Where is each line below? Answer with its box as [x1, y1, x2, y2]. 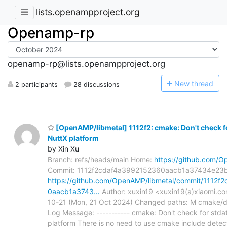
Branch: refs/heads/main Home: [48, 155, 154, 164]
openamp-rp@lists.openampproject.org [8, 59, 165, 69]
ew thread [180, 79, 214, 88]
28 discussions [71, 80, 120, 88]
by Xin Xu [48, 144, 79, 153]
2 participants [13, 80, 58, 88]
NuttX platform [48, 133, 99, 142]
